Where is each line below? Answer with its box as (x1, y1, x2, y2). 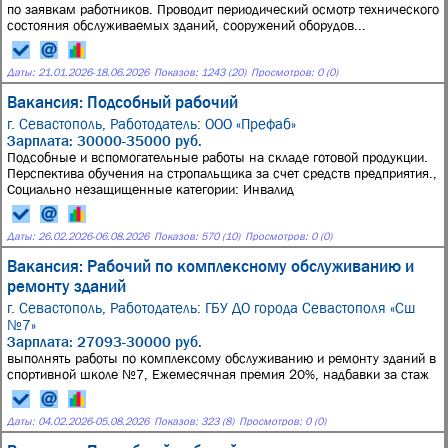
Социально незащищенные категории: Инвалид (7, 181, 294, 197)
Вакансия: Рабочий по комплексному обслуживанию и (7, 256, 414, 276)
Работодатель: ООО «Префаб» (110, 115, 296, 132)
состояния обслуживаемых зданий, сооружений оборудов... (7, 17, 366, 33)
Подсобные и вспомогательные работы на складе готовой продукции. (7, 149, 428, 165)
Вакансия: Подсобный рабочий (7, 92, 238, 112)
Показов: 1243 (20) (154, 65, 246, 78)
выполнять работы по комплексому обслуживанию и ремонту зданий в (7, 350, 436, 366)
